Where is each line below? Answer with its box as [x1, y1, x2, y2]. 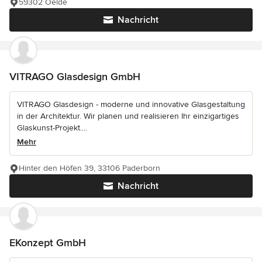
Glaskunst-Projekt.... [17, 123, 87, 133]
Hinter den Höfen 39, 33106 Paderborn [19, 163, 160, 174]
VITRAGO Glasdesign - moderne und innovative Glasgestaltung [17, 99, 245, 110]
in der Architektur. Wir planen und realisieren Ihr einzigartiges [17, 111, 239, 122]
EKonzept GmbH [9, 236, 86, 250]
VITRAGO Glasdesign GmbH [9, 70, 140, 84]
